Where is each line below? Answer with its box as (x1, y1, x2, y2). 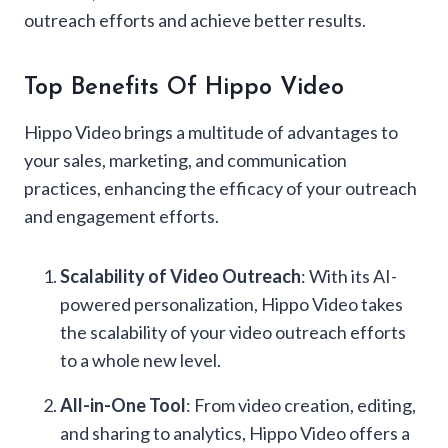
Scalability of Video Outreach (60, 265, 301, 288)
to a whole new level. (60, 349, 221, 372)
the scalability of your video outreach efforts (60, 321, 406, 344)
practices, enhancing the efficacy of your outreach (24, 177, 417, 200)
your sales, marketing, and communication (24, 149, 347, 172)
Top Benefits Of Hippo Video (24, 76, 344, 101)
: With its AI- (301, 265, 397, 288)
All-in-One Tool (60, 394, 186, 417)
